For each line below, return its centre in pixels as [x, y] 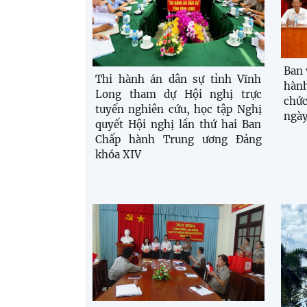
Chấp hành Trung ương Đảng [179, 140]
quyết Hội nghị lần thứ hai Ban [179, 125]
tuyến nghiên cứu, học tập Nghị [179, 110]
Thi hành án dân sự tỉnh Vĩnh [179, 79]
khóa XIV [118, 155]
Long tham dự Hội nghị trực [179, 95]
